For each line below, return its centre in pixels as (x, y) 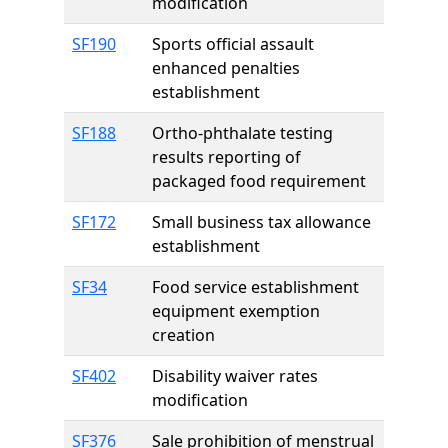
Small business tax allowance (261, 222)
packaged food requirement (259, 181)
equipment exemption (236, 311)
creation (183, 335)
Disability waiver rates (235, 376)
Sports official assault (233, 44)
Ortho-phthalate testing (242, 133)
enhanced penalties (226, 68)
